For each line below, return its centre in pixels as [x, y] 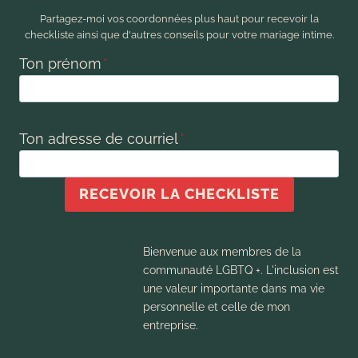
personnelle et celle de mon [216, 306]
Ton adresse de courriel [99, 139]
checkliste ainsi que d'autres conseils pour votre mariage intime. [179, 34]
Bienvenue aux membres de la [222, 251]
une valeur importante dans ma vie [233, 288]
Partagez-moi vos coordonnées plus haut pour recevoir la [179, 18]
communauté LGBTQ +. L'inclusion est [241, 269]
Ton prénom [60, 64]
